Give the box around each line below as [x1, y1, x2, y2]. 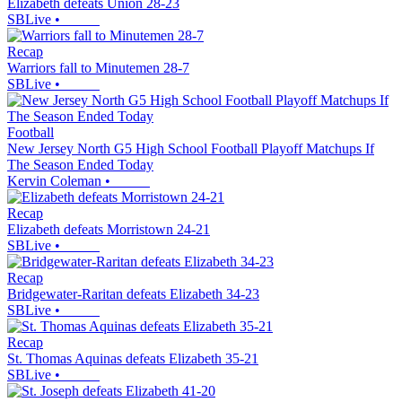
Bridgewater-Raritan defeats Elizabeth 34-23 [7, 285, 259, 301]
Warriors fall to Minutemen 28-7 [7, 59, 189, 75]
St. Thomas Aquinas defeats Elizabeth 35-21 [7, 350, 258, 366]
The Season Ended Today [7, 156, 153, 172]
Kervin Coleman [7, 172, 101, 188]
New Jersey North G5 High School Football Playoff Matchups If [7, 140, 374, 156]
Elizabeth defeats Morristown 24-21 [7, 221, 210, 237]
